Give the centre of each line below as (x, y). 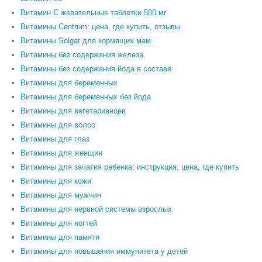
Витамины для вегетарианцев (73, 111)
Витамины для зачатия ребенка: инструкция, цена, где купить (130, 167)
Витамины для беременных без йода (86, 97)
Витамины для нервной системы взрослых (96, 209)
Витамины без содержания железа (82, 55)
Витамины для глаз (55, 139)
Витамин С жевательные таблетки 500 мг (94, 13)
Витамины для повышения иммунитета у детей (104, 251)
